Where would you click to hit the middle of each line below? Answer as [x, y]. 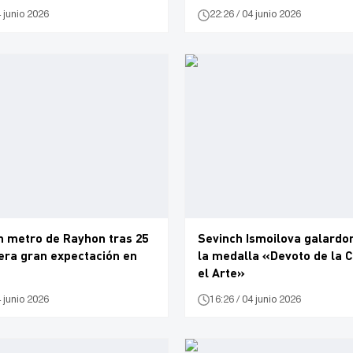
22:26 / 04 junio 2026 [255, 15]
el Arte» [221, 273]
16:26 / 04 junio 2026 [255, 299]
